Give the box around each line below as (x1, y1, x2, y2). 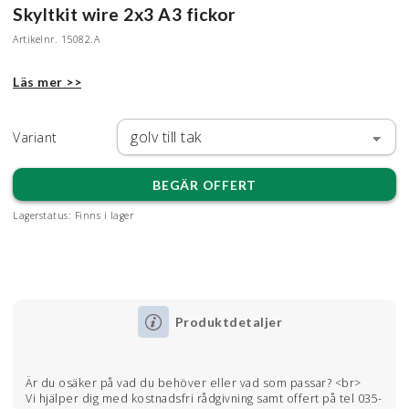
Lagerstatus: (13, 208, 71, 222)
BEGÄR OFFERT (152, 176, 257, 193)
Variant (13, 128, 58, 146)
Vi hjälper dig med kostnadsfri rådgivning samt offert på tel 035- (26, 390, 383, 406)
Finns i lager (74, 208, 133, 222)
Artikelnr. (13, 33, 58, 47)
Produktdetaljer (174, 314, 283, 330)
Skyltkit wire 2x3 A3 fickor (13, 4, 236, 26)
